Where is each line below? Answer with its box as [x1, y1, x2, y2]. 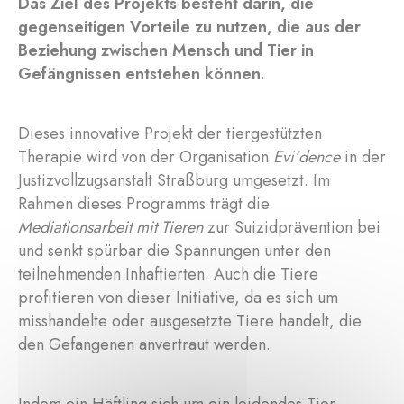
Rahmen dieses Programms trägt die [18, 192, 270, 216]
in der [340, 145, 386, 169]
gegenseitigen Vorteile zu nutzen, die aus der [18, 15, 361, 39]
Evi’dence [273, 145, 340, 169]
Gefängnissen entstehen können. [18, 62, 265, 86]
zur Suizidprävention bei [203, 216, 381, 239]
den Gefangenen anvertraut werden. [18, 333, 271, 356]
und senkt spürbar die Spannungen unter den [18, 239, 331, 262]
